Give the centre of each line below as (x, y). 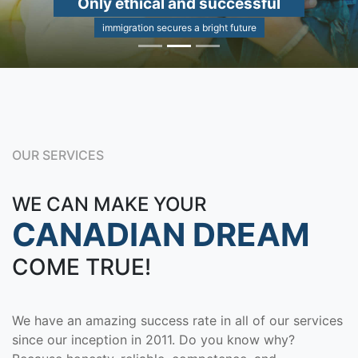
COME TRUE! (82, 267)
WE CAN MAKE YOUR (109, 205)
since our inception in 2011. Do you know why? (153, 340)
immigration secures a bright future (179, 28)
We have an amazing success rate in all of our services (177, 321)
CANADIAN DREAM (161, 235)
